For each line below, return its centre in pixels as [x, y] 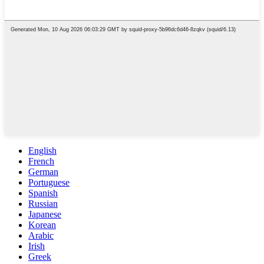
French [41, 161]
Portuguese [49, 182]
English [42, 150]
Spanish [43, 193]
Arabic [41, 235]
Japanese [45, 214]
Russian [43, 203]
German [43, 171]
